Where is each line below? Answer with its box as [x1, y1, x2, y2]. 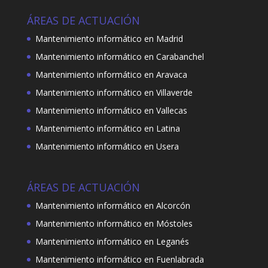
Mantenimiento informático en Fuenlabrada [35, 254, 204, 266]
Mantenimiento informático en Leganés [35, 236, 189, 248]
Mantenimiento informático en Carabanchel [35, 50, 204, 62]
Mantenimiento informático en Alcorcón [35, 200, 190, 212]
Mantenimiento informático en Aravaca [35, 68, 187, 80]
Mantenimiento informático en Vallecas [35, 104, 187, 116]
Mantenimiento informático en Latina [35, 122, 180, 134]
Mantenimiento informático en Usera [35, 140, 179, 152]
